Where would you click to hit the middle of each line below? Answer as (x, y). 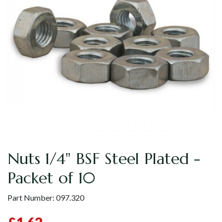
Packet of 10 (51, 178)
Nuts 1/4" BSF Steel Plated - (104, 159)
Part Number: (32, 198)
